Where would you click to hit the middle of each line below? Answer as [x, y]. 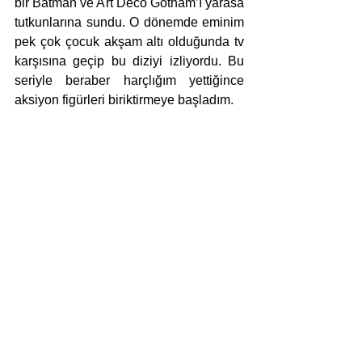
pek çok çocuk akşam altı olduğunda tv [129, 42]
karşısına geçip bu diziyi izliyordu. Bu [129, 61]
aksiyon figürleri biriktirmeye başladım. [126, 100]
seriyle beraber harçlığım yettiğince [129, 81]
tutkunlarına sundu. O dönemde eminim [129, 23]
